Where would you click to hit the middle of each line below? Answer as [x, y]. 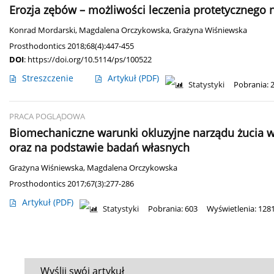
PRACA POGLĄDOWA [47, 117]
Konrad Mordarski [42, 31]
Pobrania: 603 [173, 209]
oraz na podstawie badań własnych [99, 148]
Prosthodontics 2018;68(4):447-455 [72, 46]
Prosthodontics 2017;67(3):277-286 [72, 184]
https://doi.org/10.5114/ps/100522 [90, 60]
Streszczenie [48, 78]
